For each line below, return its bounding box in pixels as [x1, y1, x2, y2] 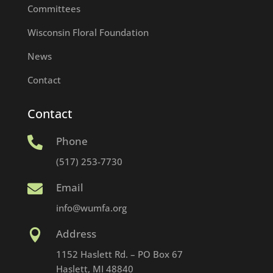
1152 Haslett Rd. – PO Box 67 [55, 248, 183, 261]
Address [55, 227, 96, 241]
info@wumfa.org [55, 202, 127, 214]
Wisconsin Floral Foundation [27, 26, 149, 39]
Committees [27, 2, 80, 15]
